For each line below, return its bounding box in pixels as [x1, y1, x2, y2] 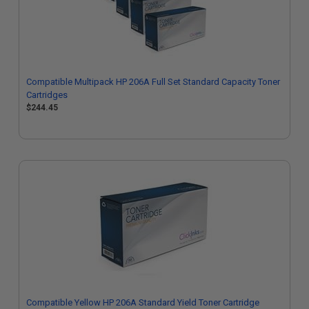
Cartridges [26, 90, 68, 100]
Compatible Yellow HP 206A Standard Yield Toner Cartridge [26, 297, 259, 308]
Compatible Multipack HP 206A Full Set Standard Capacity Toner [26, 77, 280, 87]
